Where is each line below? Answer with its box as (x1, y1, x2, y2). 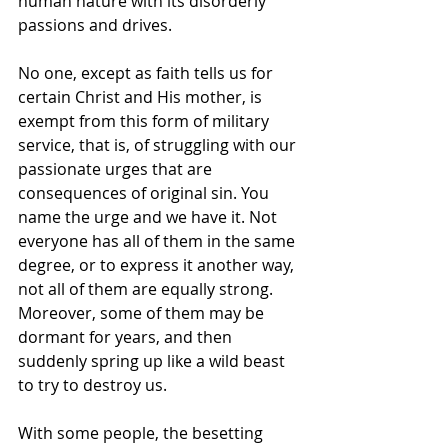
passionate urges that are (18, 158, 216, 181)
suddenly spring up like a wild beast (18, 350, 289, 373)
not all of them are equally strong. (18, 278, 277, 301)
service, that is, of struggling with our (18, 134, 300, 157)
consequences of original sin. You (18, 182, 273, 205)
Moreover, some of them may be (18, 302, 268, 325)
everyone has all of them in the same (18, 230, 299, 253)
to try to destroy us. (18, 374, 167, 397)
